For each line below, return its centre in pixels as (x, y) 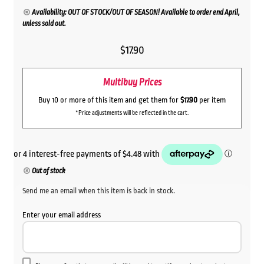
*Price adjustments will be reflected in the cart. (132, 113)
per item (212, 100)
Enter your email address (61, 214)
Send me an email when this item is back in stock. (98, 190)
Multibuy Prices (132, 83)
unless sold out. (44, 24)
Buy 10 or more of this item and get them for (109, 100)
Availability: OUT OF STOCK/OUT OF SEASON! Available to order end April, (136, 13)
